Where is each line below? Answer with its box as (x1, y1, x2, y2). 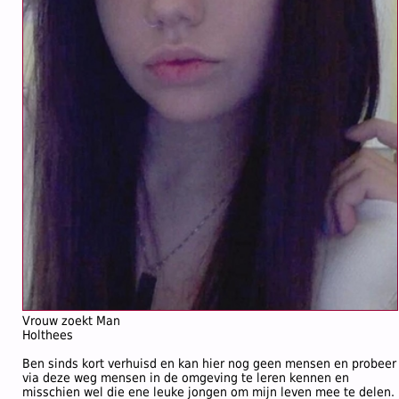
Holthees (22, 328, 73, 342)
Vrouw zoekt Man (22, 313, 120, 328)
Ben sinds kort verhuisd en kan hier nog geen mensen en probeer (22, 356, 396, 370)
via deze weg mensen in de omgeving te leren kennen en (22, 370, 349, 385)
